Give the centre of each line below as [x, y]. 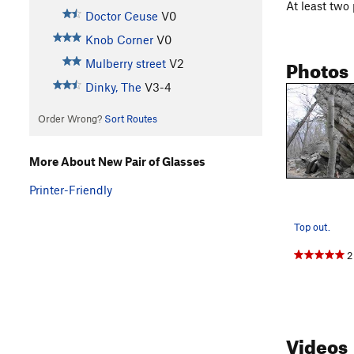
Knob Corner [119, 40]
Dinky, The [113, 87]
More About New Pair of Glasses [117, 161]
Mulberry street [125, 64]
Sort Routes [130, 119]
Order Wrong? [71, 119]
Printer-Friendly [71, 189]
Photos [317, 68]
